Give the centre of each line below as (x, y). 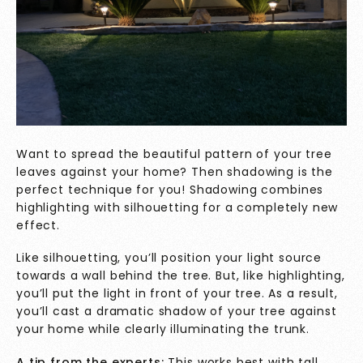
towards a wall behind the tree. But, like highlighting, (181, 276)
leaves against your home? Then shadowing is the (175, 171)
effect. (38, 225)
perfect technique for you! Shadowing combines (170, 189)
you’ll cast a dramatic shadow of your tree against (177, 312)
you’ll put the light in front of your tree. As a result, (177, 294)
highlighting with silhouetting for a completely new (177, 207)
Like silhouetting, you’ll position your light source (169, 258)
